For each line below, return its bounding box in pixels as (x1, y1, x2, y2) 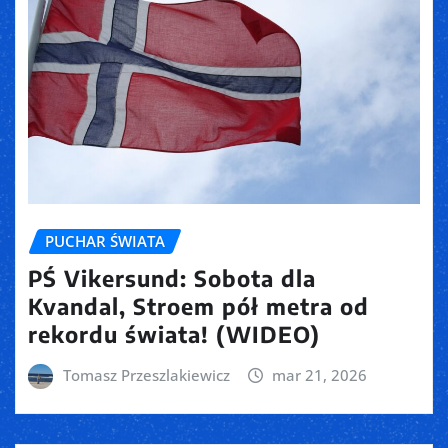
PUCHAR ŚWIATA (45, 231, 165, 252)
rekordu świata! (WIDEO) (28, 319, 320, 348)
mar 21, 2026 (272, 364, 368, 385)
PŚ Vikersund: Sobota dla (28, 263, 316, 292)
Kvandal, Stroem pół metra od (28, 291, 369, 320)
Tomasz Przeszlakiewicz (62, 364, 230, 385)
